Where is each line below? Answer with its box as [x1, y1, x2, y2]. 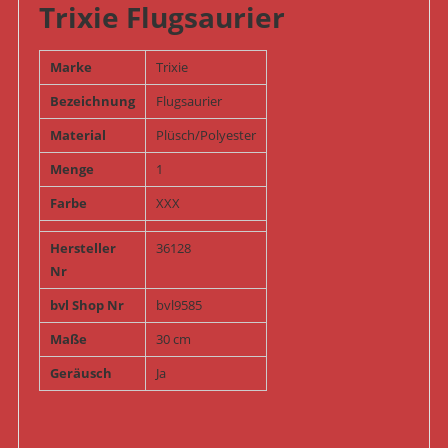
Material [49, 126, 106, 145]
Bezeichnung [49, 92, 135, 111]
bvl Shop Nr [49, 296, 124, 315]
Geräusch [49, 364, 112, 383]
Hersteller [49, 239, 116, 258]
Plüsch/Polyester [155, 126, 256, 145]
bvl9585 [155, 296, 202, 315]
